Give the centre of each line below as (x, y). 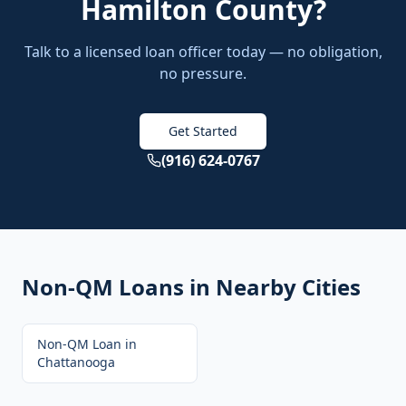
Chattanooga (76, 362)
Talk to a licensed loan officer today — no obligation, (203, 52)
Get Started (203, 131)
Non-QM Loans (103, 287)
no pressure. (203, 73)
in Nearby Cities (272, 287)
